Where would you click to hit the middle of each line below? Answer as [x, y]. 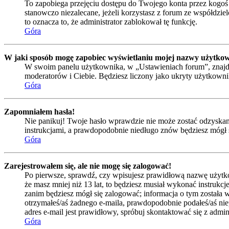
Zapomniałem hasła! [39, 112]
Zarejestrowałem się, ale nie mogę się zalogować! [88, 166]
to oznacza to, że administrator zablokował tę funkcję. [111, 22]
